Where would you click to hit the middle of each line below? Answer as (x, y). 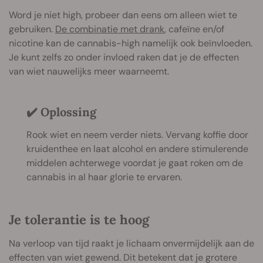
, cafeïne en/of (194, 29)
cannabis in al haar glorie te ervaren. (104, 177)
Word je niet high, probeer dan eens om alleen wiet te (123, 15)
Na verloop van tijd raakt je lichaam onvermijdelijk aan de (131, 243)
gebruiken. (32, 29)
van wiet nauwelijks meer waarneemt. (89, 71)
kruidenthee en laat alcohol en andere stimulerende (137, 149)
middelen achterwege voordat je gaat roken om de (135, 163)
